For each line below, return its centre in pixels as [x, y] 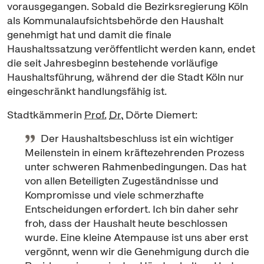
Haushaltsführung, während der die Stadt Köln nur [126, 77]
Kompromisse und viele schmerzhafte [114, 195]
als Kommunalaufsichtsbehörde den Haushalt [115, 20]
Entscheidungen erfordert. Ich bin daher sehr [132, 209]
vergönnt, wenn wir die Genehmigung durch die [137, 251]
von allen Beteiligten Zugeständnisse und [122, 181]
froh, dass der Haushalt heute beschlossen [126, 223]
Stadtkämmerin [46, 115]
